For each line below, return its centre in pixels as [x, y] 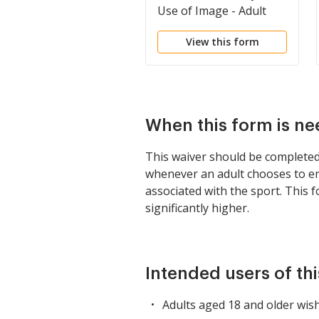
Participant [187, 28]
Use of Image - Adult [212, 11]
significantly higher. [197, 208]
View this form [222, 42]
